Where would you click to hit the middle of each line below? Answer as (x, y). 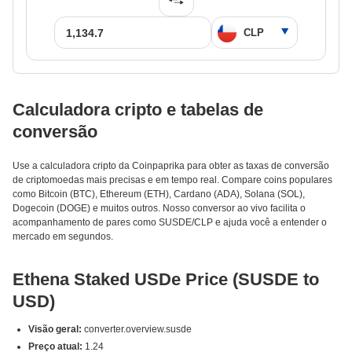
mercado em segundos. (63, 236)
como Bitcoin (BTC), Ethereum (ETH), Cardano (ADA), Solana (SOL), (159, 194)
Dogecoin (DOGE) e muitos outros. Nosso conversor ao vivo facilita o (159, 208)
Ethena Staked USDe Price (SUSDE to (166, 279)
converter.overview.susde (137, 329)
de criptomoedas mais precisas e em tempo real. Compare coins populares (172, 180)
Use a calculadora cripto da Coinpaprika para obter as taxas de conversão (171, 166)
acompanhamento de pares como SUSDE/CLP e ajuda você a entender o (170, 222)
